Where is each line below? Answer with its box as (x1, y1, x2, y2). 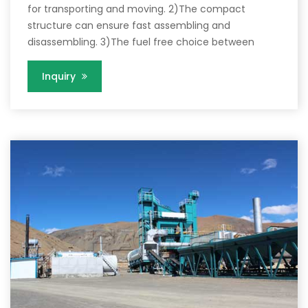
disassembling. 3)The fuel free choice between (27, 34, 254, 49)
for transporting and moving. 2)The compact (27, 1, 245, 16)
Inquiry (42, 69, 78, 83)
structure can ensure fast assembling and (27, 18, 230, 32)
